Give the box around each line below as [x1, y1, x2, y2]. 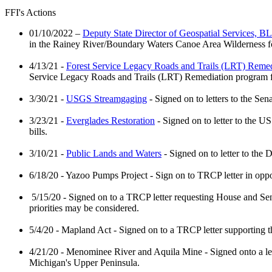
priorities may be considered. [29, 202, 139, 213]
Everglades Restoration [66, 115, 155, 126]
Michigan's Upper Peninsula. [29, 257, 140, 268]
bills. [29, 126, 47, 137]
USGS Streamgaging [66, 93, 147, 104]
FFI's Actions [5, 7, 56, 18]
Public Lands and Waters [66, 148, 161, 158]
